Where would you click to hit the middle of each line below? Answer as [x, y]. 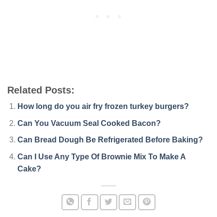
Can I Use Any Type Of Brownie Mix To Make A [101, 156]
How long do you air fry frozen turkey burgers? [103, 107]
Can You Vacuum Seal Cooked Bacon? [89, 123]
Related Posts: [41, 90]
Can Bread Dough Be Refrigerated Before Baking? [110, 140]
